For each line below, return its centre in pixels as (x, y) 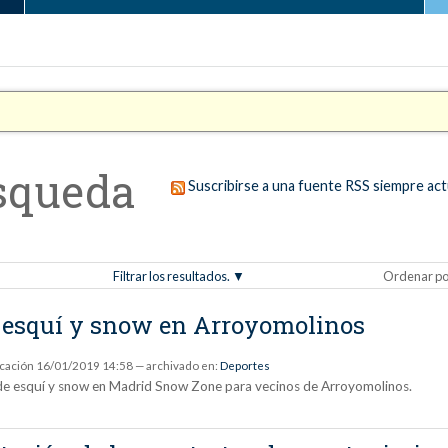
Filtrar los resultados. (171, 275)
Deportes (245, 366)
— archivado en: (178, 366)
